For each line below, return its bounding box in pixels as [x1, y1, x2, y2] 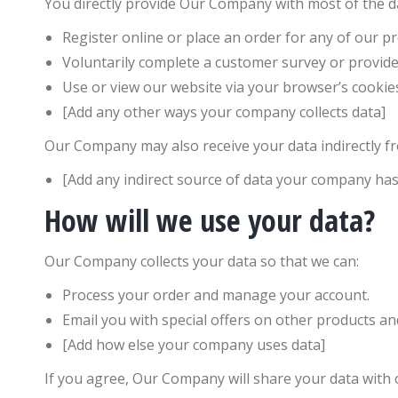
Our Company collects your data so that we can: [44, 251, 359, 271]
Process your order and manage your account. [62, 285, 370, 305]
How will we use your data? [44, 200, 375, 241]
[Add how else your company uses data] [62, 335, 325, 354]
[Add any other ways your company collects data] [62, 102, 386, 122]
